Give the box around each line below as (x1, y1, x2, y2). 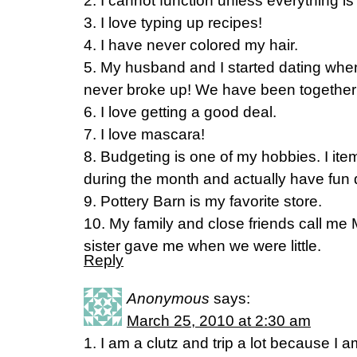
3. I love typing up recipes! (84, 14, 262, 31)
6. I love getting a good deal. (84, 104, 277, 120)
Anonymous (127, 290, 210, 307)
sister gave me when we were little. (84, 237, 321, 254)
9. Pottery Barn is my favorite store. (84, 193, 322, 210)
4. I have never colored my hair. (84, 37, 298, 53)
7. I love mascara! (84, 126, 205, 143)
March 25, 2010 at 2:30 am (127, 312, 311, 329)
